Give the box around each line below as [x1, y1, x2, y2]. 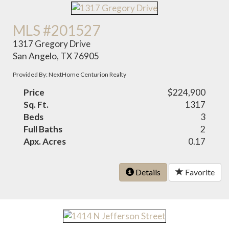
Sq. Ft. [24, 99, 49, 110]
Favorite [184, 167, 215, 177]
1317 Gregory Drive [13, 38, 91, 49]
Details [134, 167, 161, 177]
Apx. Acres [24, 135, 66, 147]
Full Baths [24, 123, 63, 134]
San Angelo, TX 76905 [13, 50, 100, 61]
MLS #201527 [13, 21, 101, 39]
